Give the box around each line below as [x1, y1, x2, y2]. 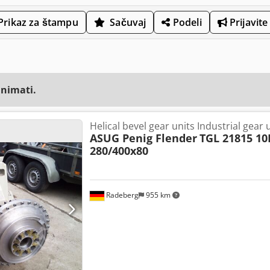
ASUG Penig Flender [89, 130, 197, 145]
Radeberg [104, 190, 139, 201]
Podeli [170, 15, 202, 29]
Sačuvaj [110, 15, 146, 29]
